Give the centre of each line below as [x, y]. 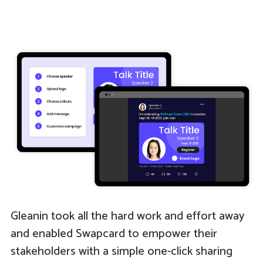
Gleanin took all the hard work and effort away [127, 217]
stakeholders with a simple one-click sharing [121, 252]
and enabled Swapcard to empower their [114, 234]
